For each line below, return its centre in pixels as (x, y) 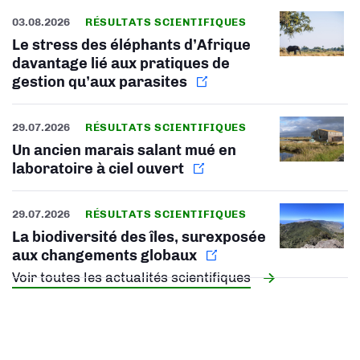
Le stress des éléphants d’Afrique (131, 45)
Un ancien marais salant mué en (124, 150)
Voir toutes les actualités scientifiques (131, 277)
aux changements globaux (104, 255)
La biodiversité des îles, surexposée (139, 237)
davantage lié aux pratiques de (121, 63)
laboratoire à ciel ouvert (98, 168)
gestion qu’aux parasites (100, 82)
